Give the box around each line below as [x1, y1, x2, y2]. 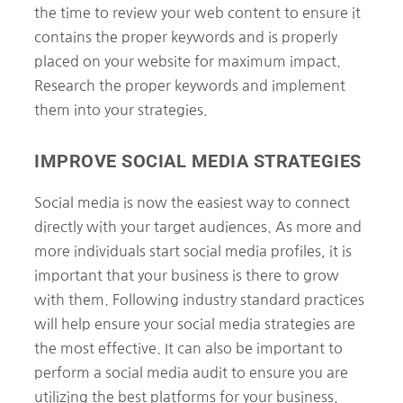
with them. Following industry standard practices [34, 291, 364, 307]
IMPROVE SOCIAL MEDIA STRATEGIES [34, 149, 362, 172]
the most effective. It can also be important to [34, 340, 343, 355]
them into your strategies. [34, 102, 208, 117]
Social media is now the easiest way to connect [34, 194, 350, 210]
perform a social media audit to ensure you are [34, 364, 348, 380]
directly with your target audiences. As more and [34, 219, 362, 234]
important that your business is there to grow [34, 267, 339, 282]
